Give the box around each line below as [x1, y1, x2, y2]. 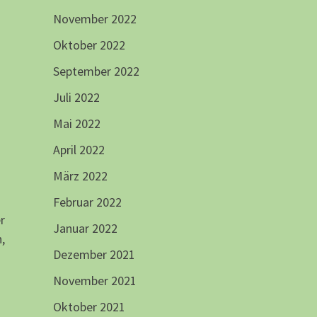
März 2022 [52, 168, 108, 185]
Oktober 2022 [52, 37, 125, 54]
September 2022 [52, 63, 139, 80]
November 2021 [52, 272, 137, 289]
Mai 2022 [52, 115, 100, 132]
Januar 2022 [52, 220, 117, 237]
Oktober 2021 [52, 299, 125, 316]
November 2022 [52, 11, 137, 28]
